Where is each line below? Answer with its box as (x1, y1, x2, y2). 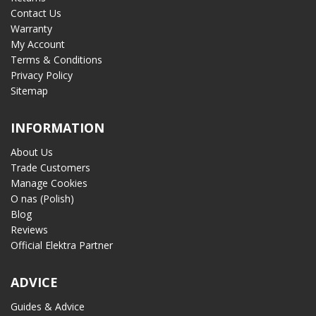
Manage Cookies (11, 176, 87, 190)
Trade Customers (11, 161, 90, 175)
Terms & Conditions (11, 53, 102, 67)
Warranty (11, 22, 52, 36)
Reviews (11, 223, 48, 237)
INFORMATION (11, 119, 104, 137)
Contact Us (11, 6, 61, 20)
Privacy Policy (11, 68, 73, 83)
